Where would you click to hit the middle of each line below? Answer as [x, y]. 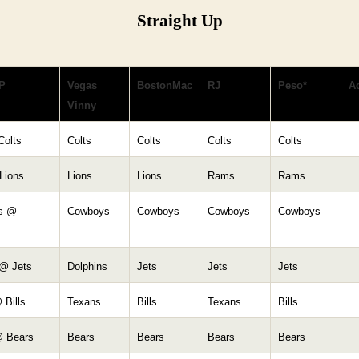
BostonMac [165, 85]
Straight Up [179, 21]
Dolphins [87, 266]
